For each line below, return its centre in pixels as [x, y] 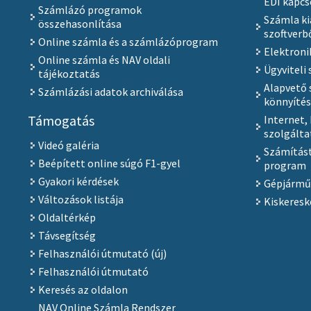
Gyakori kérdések [78, 182]
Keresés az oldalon [83, 290]
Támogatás [61, 121]
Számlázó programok [90, 10]
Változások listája [81, 200]
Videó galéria [68, 145]
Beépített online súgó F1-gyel [109, 163]
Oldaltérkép [67, 218]
